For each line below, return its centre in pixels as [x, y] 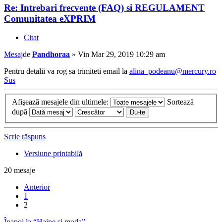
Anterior [37, 187]
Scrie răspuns [25, 136]
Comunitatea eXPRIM [50, 18]
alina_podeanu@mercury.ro [173, 71]
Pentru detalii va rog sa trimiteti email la [67, 71]
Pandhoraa [51, 55]
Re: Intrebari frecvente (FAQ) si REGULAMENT [104, 7]
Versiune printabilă [53, 153]
